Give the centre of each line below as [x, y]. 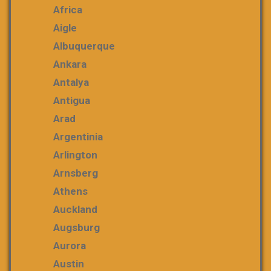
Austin [69, 264]
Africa [68, 10]
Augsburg [77, 227]
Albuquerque [84, 46]
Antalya [71, 82]
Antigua [72, 100]
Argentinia [78, 137]
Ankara [70, 64]
